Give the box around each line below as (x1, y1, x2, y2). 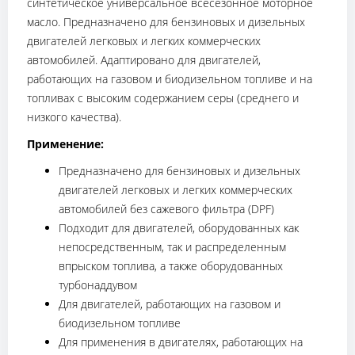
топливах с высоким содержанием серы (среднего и (27, 90, 299, 105)
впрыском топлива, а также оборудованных (59, 258, 283, 273)
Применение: (27, 136, 104, 151)
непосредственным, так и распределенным (59, 239, 286, 254)
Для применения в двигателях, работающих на (59, 334, 303, 349)
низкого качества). (27, 109, 121, 124)
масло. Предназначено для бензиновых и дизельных (27, 13, 305, 29)
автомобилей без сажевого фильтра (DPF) (59, 200, 274, 216)
